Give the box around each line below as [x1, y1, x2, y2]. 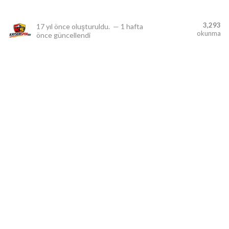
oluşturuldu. [70, 22, 111, 31]
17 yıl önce [36, 22, 70, 31]
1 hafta [121, 22, 143, 31]
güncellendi [52, 31, 90, 39]
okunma [197, 29, 221, 37]
